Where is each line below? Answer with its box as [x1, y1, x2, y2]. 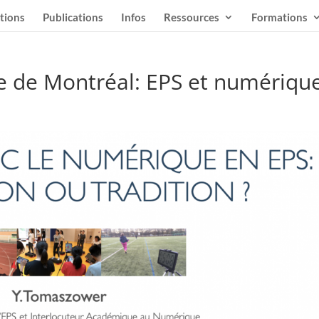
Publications [43, 10, 103, 23]
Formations [251, 10, 308, 23]
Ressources [164, 10, 219, 23]
